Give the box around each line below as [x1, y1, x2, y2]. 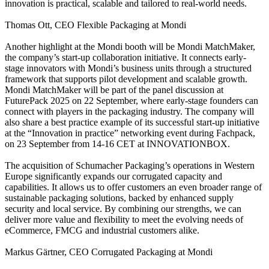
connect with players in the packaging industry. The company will [5, 106, 254, 116]
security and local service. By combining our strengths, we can [5, 203, 241, 214]
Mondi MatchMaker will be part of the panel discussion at [5, 84, 223, 95]
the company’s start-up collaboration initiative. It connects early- [5, 52, 246, 62]
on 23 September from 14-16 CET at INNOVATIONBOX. [5, 138, 230, 149]
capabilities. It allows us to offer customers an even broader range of [5, 181, 262, 192]
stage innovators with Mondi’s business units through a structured [5, 62, 252, 73]
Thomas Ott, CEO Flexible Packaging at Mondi [5, 19, 186, 30]
